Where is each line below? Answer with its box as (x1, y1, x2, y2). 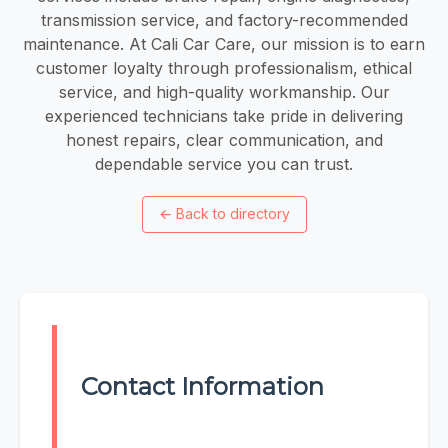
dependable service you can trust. (95, 153, 353, 174)
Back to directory (175, 205, 290, 223)
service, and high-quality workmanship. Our (58, 81, 390, 102)
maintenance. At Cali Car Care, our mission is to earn (23, 33, 425, 54)
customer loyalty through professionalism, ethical (36, 57, 412, 78)
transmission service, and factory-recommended (40, 9, 408, 30)
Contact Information (81, 372, 324, 402)
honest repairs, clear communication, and (65, 129, 383, 150)
